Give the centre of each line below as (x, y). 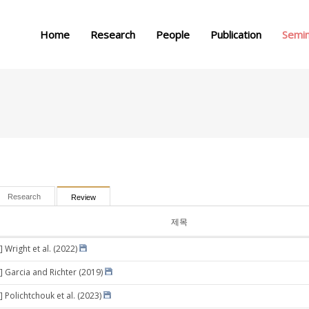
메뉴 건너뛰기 (154, 9)
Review (83, 197)
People (173, 34)
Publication (236, 34)
